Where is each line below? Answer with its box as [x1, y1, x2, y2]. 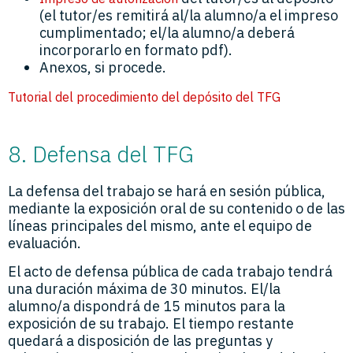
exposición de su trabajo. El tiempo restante [8, 314, 294, 333]
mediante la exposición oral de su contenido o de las [8, 199, 345, 218]
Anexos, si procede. [39, 58, 166, 77]
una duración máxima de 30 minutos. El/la [8, 280, 281, 299]
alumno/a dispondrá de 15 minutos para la [8, 297, 285, 316]
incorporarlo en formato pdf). [39, 41, 232, 60]
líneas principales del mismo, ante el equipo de [8, 217, 312, 236]
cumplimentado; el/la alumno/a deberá [39, 24, 295, 43]
